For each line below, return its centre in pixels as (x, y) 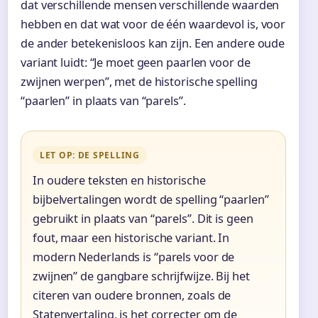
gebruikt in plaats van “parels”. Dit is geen (143, 218)
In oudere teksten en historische (119, 180)
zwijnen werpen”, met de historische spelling (139, 81)
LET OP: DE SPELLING (90, 155)
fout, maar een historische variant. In (131, 237)
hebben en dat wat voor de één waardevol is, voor (153, 24)
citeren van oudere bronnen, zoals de (132, 295)
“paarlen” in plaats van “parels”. (103, 100)
